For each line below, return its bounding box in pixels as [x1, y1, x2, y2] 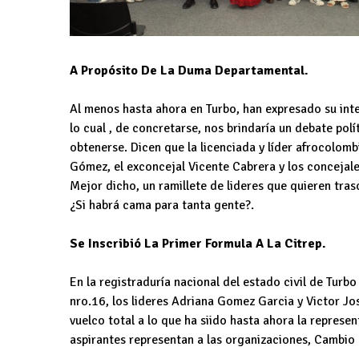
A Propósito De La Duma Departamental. [70, 63, 309, 79]
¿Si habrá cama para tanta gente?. [70, 197, 254, 214]
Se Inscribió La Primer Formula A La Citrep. [70, 236, 326, 252]
